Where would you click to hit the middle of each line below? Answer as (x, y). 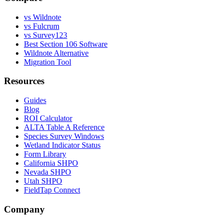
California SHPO (51, 163)
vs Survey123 (46, 35)
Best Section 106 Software (66, 44)
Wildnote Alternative (56, 53)
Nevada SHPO (48, 172)
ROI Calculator (48, 118)
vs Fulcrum (42, 26)
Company (24, 209)
